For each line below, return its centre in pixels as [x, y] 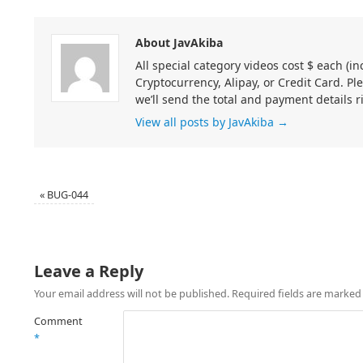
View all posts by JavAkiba [206, 122]
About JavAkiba [179, 42]
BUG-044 [67, 194]
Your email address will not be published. [132, 293]
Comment [58, 321]
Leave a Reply [89, 271]
